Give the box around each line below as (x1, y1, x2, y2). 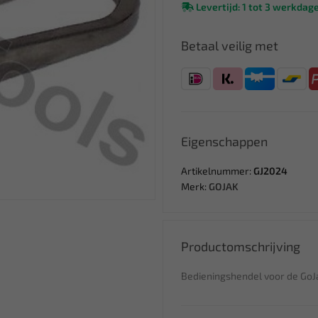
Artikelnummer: (181, 165, 253, 177)
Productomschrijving (181, 238, 300, 254)
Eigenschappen (181, 133, 268, 149)
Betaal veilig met (181, 38, 278, 53)
